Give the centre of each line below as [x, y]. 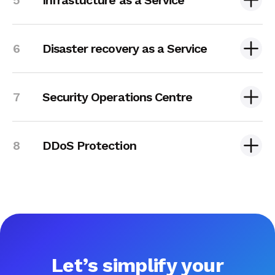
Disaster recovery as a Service [125, 48]
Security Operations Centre [118, 97]
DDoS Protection [89, 145]
